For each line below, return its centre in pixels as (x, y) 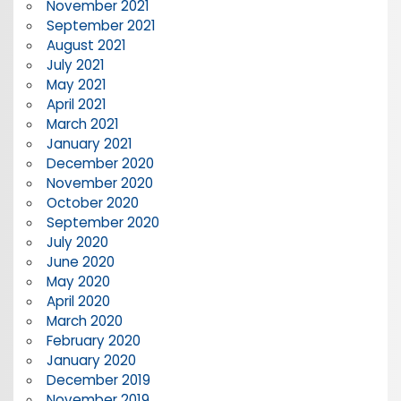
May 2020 (78, 281)
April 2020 (78, 301)
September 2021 (101, 25)
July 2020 (77, 242)
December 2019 (98, 380)
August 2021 (86, 45)
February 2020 (93, 340)
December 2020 (100, 163)
